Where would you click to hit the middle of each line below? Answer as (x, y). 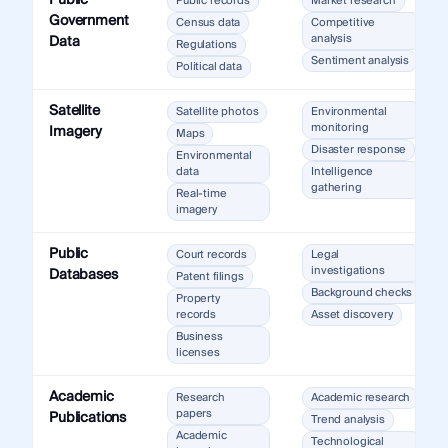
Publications (87, 418)
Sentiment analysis (360, 61)
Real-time (201, 194)
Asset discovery (351, 315)
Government (88, 21)
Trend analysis (347, 420)
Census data (208, 23)
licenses (197, 353)
